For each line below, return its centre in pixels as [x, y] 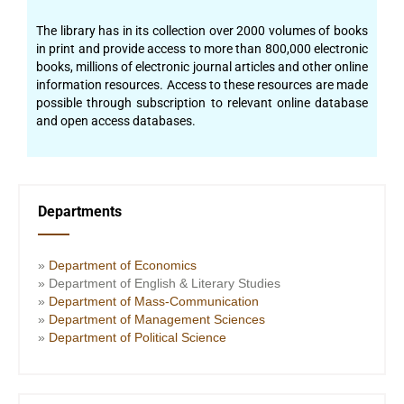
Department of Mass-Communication [154, 301]
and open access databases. [116, 121]
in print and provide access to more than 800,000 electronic [202, 49]
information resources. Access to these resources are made [202, 85]
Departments [80, 211]
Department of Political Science [138, 337]
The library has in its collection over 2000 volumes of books [202, 31]
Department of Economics [123, 265]
